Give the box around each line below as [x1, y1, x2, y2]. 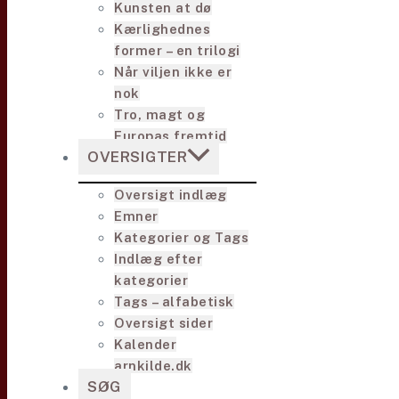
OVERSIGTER [87, 148, 187, 166]
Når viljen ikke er [114, 64, 232, 79]
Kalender [114, 337, 176, 352]
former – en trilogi [114, 43, 240, 58]
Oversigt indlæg [114, 187, 227, 202]
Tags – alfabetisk [114, 294, 234, 309]
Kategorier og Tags [114, 230, 248, 245]
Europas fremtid [114, 128, 227, 143]
